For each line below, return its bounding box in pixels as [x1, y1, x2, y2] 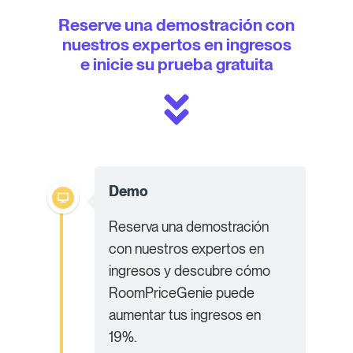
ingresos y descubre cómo [109, 262, 270, 279]
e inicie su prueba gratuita [80, 53, 273, 74]
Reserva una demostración [109, 217, 269, 235]
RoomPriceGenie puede [109, 284, 255, 301]
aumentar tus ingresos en [109, 306, 261, 323]
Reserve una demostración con [58, 13, 295, 35]
